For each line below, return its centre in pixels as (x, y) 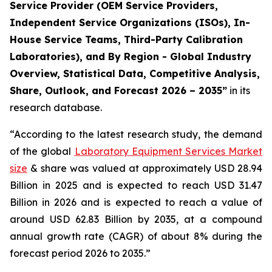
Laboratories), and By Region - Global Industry (131, 56)
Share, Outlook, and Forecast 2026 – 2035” (118, 90)
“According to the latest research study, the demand (136, 134)
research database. (56, 107)
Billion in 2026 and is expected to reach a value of (136, 202)
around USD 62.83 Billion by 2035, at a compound (136, 219)
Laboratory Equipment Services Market (168, 151)
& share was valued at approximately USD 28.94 (145, 168)
